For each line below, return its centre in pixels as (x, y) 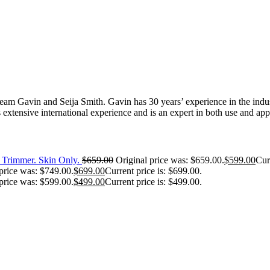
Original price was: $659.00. (170, 160)
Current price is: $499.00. (153, 181)
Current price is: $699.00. (153, 171)
